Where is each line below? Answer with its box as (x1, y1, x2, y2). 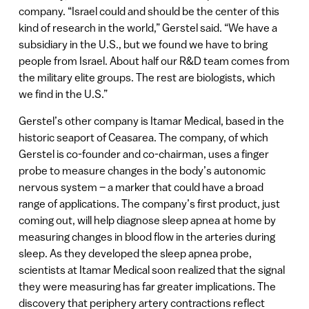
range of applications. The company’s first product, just (18, 197, 280, 210)
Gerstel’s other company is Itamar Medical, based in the (18, 114, 284, 127)
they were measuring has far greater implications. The (18, 279, 276, 292)
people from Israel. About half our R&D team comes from (18, 54, 290, 68)
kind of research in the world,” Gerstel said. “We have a (18, 21, 277, 34)
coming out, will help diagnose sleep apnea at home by (18, 213, 276, 226)
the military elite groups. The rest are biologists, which (18, 71, 275, 84)
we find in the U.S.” (18, 88, 108, 101)
